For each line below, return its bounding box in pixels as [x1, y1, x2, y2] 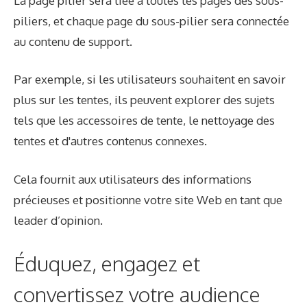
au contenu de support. [14, 34, 132, 49]
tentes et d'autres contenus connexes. [14, 134, 207, 149]
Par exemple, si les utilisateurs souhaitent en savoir [14, 72, 286, 87]
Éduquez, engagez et [14, 250, 200, 277]
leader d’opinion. [14, 212, 103, 228]
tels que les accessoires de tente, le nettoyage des [14, 113, 275, 128]
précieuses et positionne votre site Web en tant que [14, 192, 282, 207]
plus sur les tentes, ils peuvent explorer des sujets [14, 93, 275, 108]
